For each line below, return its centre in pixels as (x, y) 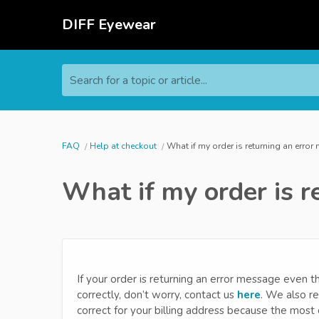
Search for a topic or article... (138, 80)
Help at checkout (124, 146)
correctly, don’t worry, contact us (157, 295)
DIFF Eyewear (109, 25)
